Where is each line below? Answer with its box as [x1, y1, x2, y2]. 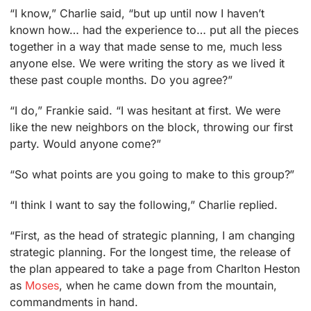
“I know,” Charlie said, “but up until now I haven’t [10, 6, 264, 20]
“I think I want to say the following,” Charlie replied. [10, 197, 278, 212]
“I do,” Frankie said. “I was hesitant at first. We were [10, 103, 281, 117]
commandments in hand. [10, 294, 138, 309]
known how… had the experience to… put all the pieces [10, 22, 299, 37]
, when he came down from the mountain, [59, 278, 277, 292]
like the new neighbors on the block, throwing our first [10, 119, 294, 134]
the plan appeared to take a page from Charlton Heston [10, 261, 301, 276]
